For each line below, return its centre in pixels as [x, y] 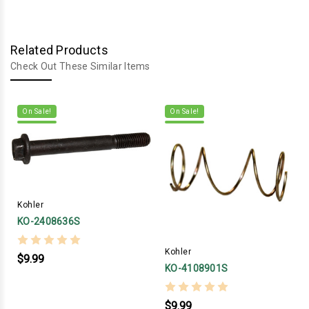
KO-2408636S [49, 222]
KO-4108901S [197, 269]
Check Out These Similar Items [80, 67]
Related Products [59, 50]
